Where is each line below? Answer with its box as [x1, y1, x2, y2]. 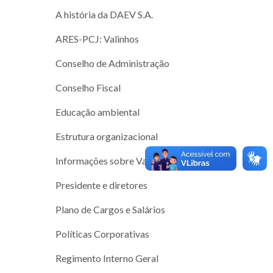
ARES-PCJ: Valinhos [55, 32, 140, 44]
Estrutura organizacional [55, 130, 158, 142]
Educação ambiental [55, 105, 140, 118]
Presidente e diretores [55, 179, 148, 191]
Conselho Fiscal [55, 81, 121, 93]
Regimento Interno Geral [55, 252, 159, 264]
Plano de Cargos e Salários [55, 203, 166, 215]
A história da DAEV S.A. [55, 8, 154, 20]
